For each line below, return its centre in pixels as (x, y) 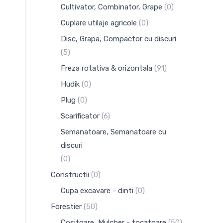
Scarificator (80, 116)
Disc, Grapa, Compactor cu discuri (118, 39)
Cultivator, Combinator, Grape (111, 7)
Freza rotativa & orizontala (107, 68)
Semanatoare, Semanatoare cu (113, 132)
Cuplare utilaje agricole (99, 23)
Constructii (70, 175)
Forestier (66, 207)
